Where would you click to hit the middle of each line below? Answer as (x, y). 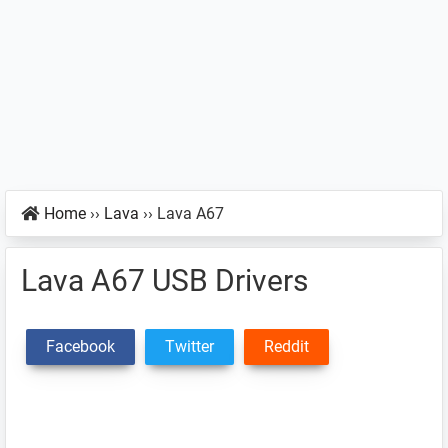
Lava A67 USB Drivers (164, 280)
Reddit (286, 346)
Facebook (80, 346)
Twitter (189, 346)
